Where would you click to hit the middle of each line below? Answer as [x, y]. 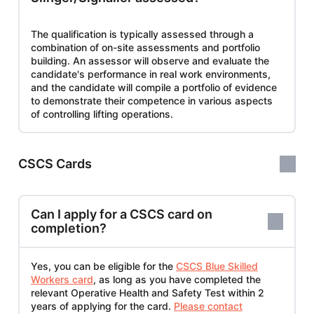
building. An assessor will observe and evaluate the [150, 60]
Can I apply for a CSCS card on [122, 214]
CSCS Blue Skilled [217, 266]
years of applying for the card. [102, 306]
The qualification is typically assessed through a [142, 34]
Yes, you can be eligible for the [103, 266]
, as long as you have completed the [177, 279]
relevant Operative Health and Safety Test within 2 [148, 292]
